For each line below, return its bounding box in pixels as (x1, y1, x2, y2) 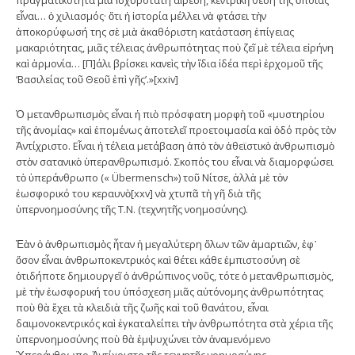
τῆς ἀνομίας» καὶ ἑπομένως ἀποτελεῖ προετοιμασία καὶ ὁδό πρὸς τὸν (16, 122, 336, 137)
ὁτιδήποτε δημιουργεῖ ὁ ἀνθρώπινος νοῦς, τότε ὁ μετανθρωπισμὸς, (16, 268, 334, 283)
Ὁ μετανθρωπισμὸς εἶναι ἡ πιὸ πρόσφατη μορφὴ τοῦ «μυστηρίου (16, 106, 325, 121)
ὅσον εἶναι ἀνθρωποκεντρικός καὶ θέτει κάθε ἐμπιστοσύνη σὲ (16, 252, 300, 267)
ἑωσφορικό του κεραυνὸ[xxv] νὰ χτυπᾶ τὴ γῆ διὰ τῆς (16, 185, 261, 200)
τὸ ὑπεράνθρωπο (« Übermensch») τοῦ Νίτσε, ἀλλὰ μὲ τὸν (16, 170, 288, 185)
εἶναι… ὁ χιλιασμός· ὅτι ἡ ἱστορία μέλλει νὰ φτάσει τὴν (16, 8, 266, 23)
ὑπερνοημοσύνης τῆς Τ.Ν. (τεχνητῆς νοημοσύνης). (16, 201, 248, 216)
